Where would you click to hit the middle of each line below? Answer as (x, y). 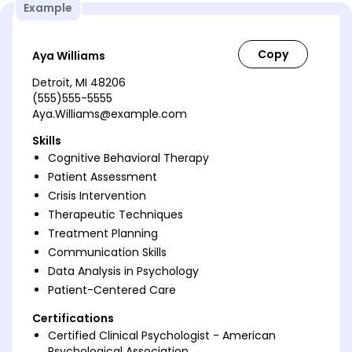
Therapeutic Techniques (115, 215)
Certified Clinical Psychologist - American (162, 336)
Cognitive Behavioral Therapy (128, 158)
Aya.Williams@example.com (110, 114)
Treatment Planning (103, 234)
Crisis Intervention (97, 196)
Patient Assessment (103, 177)
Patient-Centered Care (112, 290)
